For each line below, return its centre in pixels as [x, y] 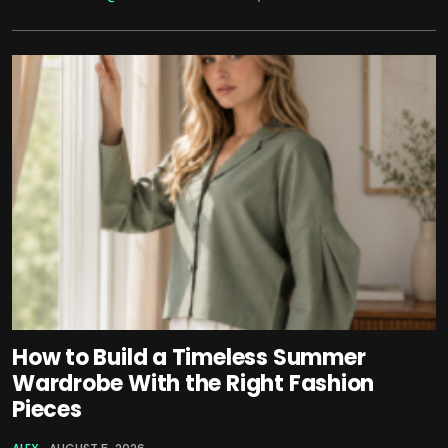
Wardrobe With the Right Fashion [193, 384]
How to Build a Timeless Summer [189, 358]
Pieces [47, 410]
